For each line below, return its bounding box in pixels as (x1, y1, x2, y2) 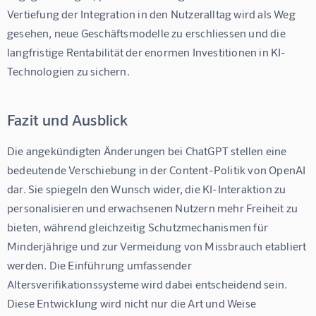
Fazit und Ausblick (7, 110, 128, 129)
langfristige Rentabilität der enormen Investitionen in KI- (7, 45, 286, 59)
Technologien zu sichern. (7, 64, 130, 78)
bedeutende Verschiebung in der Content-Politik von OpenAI (7, 163, 308, 177)
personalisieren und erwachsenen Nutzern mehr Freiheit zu (7, 201, 300, 215)
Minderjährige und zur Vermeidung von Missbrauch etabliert (7, 239, 309, 253)
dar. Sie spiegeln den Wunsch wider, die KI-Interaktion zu (7, 182, 288, 196)
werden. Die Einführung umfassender (7, 258, 194, 272)
